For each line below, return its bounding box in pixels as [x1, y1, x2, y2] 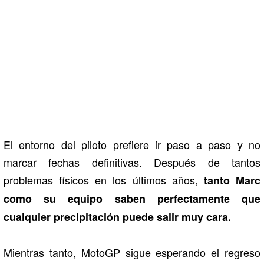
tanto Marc [203, 172, 261, 188]
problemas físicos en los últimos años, [4, 171, 204, 187]
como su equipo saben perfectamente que [4, 190, 260, 206]
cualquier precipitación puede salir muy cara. [4, 209, 231, 225]
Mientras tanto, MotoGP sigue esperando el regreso [4, 244, 260, 260]
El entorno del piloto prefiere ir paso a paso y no [4, 136, 260, 152]
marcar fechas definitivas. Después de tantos [4, 154, 260, 170]
